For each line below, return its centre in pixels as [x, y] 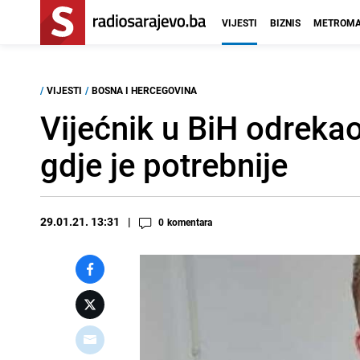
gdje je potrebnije [164, 165]
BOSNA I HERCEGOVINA [144, 90]
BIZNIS [285, 22]
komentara [190, 222]
